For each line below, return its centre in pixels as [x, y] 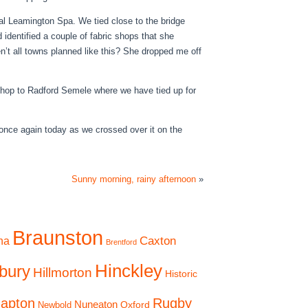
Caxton [158, 241]
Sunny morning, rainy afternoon [134, 179]
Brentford [121, 242]
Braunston [58, 238]
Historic [181, 274]
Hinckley [129, 271]
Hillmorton [63, 273]
